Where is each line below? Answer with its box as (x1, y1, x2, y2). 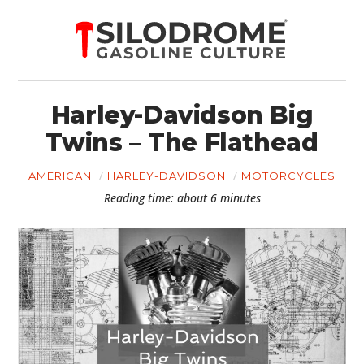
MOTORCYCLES (241, 169, 336, 182)
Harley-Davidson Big (50, 100, 314, 130)
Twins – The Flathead (45, 128, 318, 158)
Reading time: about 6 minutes (103, 190, 261, 206)
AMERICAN (28, 169, 92, 182)
